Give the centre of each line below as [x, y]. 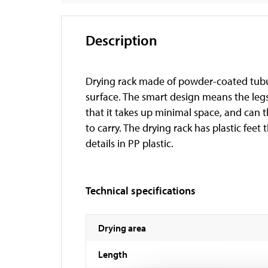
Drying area [122, 228]
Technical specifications [141, 190]
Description [121, 40]
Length [113, 254]
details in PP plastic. [130, 143]
